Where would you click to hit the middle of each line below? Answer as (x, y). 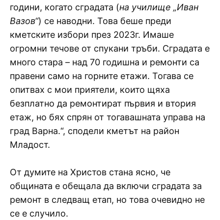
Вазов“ (24, 21)
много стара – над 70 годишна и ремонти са (105, 62)
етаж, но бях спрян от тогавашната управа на (108, 117)
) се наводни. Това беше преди (105, 21)
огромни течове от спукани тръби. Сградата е (110, 48)
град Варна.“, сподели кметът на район (95, 131)
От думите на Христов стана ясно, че (90, 172)
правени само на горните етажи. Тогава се (102, 76)
